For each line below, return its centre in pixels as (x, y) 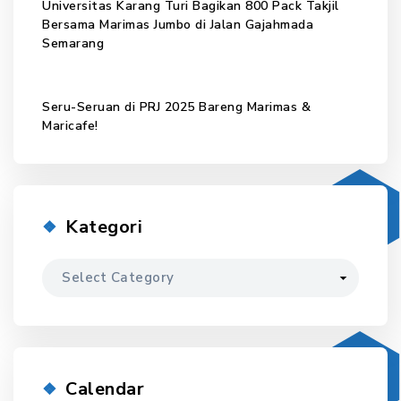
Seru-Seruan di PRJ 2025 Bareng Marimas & (176, 107)
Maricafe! (70, 126)
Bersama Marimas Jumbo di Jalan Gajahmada (178, 24)
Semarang (73, 43)
